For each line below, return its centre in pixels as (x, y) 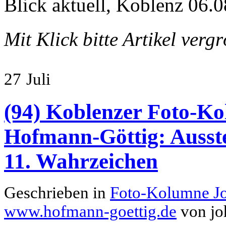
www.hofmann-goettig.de (90, 211)
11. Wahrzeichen (81, 161)
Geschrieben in (57, 192)
